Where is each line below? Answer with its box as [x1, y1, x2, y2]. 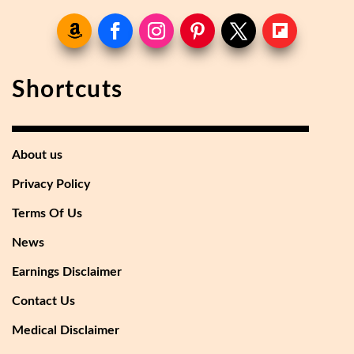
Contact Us [12, 294, 75, 307]
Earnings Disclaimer [12, 265, 122, 278]
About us [12, 148, 62, 161]
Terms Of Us [12, 206, 82, 220]
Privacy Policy [12, 177, 90, 190]
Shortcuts [12, 77, 123, 102]
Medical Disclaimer [12, 323, 119, 337]
